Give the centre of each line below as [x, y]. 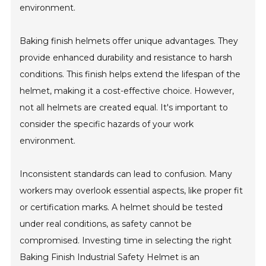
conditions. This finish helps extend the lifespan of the [130, 74]
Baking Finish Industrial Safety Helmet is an [110, 257]
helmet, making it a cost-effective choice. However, [127, 91]
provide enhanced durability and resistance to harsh [126, 58]
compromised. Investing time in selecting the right [126, 240]
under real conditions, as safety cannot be [106, 224]
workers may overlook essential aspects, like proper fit [132, 191]
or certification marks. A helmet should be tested [121, 207]
